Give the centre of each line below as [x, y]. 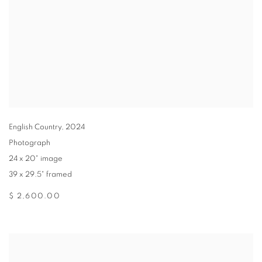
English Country [35, 127]
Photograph [30, 143]
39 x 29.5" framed [40, 175]
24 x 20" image [36, 159]
